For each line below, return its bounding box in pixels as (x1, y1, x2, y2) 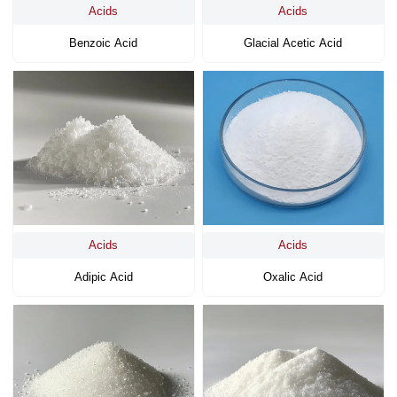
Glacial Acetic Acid (244, 36, 343, 51)
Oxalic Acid (263, 269, 323, 284)
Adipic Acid (74, 269, 133, 284)
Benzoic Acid (69, 36, 138, 51)
